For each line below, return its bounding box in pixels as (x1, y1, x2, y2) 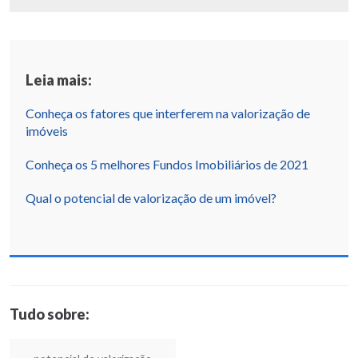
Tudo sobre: (10, 304, 89, 323)
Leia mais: (26, 70, 92, 89)
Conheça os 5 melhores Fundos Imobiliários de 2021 (26, 156, 308, 172)
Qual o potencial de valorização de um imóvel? (26, 189, 276, 205)
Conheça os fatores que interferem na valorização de (26, 105, 310, 121)
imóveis (26, 122, 68, 138)
